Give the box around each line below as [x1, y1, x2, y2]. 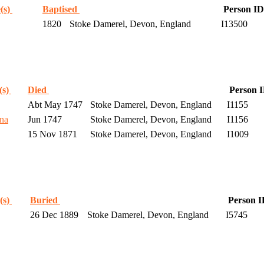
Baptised [42, 4, 80, 15]
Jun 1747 [25, 114, 62, 125]
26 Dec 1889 [28, 210, 78, 220]
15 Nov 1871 [25, 129, 77, 140]
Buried [30, 195, 60, 206]
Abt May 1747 [25, 100, 82, 110]
